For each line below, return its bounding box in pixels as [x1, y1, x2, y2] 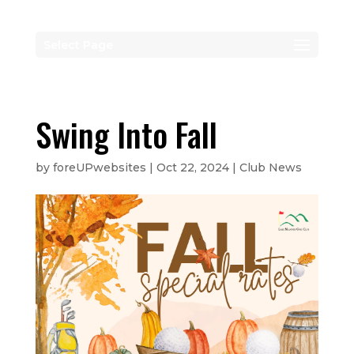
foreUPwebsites [52, 160, 146, 175]
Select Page [43, 38, 113, 52]
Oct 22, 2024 [156, 160, 229, 175]
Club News [239, 160, 302, 175]
